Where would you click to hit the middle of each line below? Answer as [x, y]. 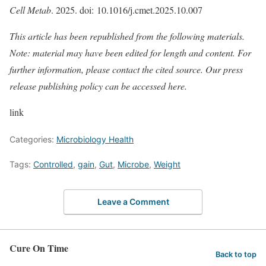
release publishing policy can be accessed [89, 86]
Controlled [53, 164]
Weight [167, 164]
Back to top [236, 254]
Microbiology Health [95, 140]
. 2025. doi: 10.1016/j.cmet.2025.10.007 [127, 10]
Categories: [33, 140]
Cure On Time [39, 248]
